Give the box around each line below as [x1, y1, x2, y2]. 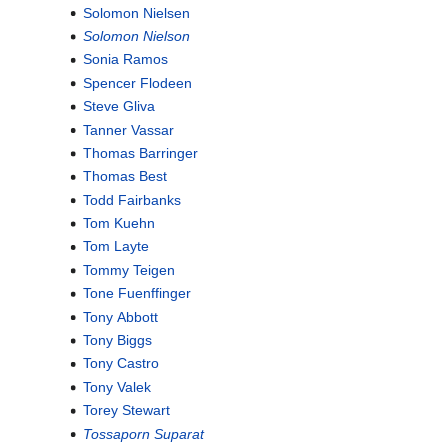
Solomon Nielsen [82, 4, 190, 21]
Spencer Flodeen [82, 74, 192, 91]
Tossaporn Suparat [82, 425, 204, 442]
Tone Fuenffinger [82, 285, 191, 302]
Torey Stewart [82, 402, 170, 419]
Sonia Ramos [82, 51, 168, 68]
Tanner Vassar [82, 121, 174, 138]
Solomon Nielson [82, 27, 190, 44]
